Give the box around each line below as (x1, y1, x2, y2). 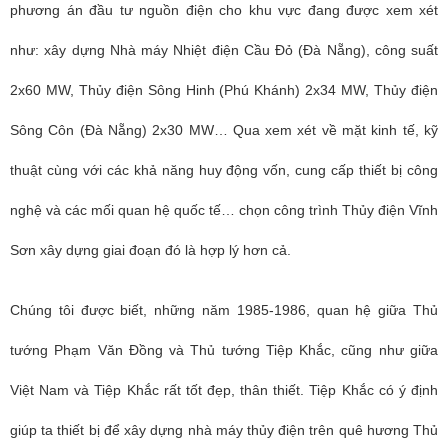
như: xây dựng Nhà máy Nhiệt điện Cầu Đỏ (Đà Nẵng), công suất (10, 42, 438, 58)
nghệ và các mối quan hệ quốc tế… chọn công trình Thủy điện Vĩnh (10, 202, 438, 218)
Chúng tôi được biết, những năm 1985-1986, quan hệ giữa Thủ (10, 302, 438, 318)
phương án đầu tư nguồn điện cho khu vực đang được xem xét (10, 2, 438, 18)
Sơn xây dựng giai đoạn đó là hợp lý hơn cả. (10, 242, 291, 258)
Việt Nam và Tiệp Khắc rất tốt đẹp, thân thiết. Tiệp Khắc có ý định (10, 382, 438, 398)
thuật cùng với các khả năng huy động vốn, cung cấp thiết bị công (10, 162, 438, 178)
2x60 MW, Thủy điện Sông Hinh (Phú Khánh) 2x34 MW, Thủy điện (10, 82, 438, 98)
